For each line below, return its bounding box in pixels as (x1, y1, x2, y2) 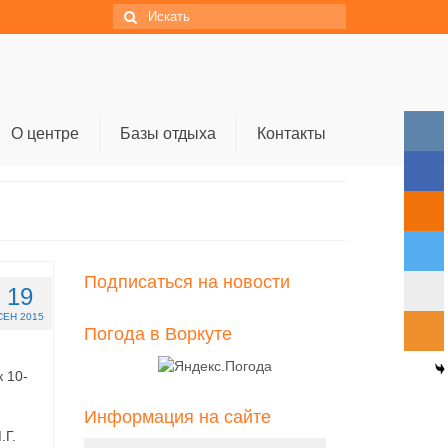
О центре (10, 125, 79, 142)
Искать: (113, 6, 167, 22)
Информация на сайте (83, 407, 271, 428)
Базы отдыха (119, 125, 216, 142)
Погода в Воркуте (83, 324, 232, 344)
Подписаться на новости (83, 272, 290, 292)
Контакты (256, 125, 326, 142)
